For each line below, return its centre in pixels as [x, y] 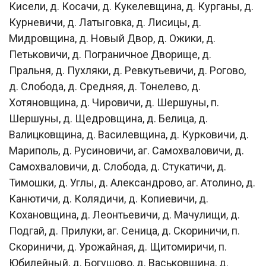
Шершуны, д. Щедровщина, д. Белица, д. [108, 118]
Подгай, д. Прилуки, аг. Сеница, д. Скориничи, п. [124, 230]
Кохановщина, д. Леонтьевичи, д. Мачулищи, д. [124, 214]
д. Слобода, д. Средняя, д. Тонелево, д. [105, 86]
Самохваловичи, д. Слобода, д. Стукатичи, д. [118, 166]
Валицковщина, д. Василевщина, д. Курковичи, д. [129, 134]
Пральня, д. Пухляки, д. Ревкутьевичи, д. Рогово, [127, 70]
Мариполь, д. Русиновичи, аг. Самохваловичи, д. [126, 150]
